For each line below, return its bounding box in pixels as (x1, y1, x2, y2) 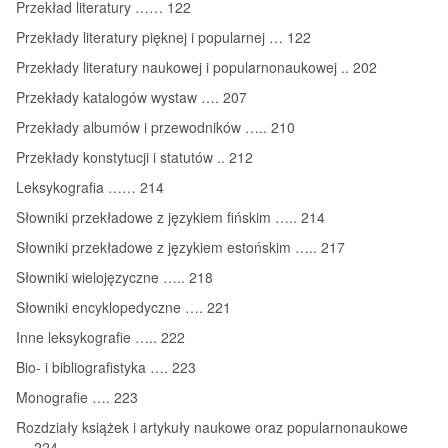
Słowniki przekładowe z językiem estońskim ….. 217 (16, 236, 345, 257)
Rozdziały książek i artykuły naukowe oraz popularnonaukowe (16, 416, 408, 437)
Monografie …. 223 (16, 386, 138, 407)
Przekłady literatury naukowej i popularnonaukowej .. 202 (16, 56, 377, 77)
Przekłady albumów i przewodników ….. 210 (16, 116, 295, 137)
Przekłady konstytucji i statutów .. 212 (16, 146, 253, 167)
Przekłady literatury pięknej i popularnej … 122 (16, 26, 311, 47)
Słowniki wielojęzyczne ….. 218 (16, 266, 213, 287)
